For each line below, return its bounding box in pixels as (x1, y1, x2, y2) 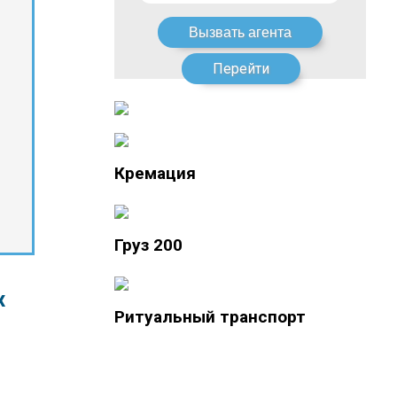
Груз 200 (113, 235, 183, 255)
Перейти (212, 60, 269, 77)
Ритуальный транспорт (113, 307, 306, 327)
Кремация (113, 163, 196, 183)
